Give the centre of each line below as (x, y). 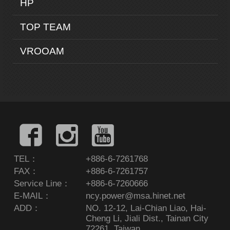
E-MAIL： (33, 196)
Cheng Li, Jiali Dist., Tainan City (147, 218)
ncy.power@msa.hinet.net (136, 196)
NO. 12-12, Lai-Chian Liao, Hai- (146, 208)
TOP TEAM (45, 27)
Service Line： (42, 184)
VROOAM (42, 51)
